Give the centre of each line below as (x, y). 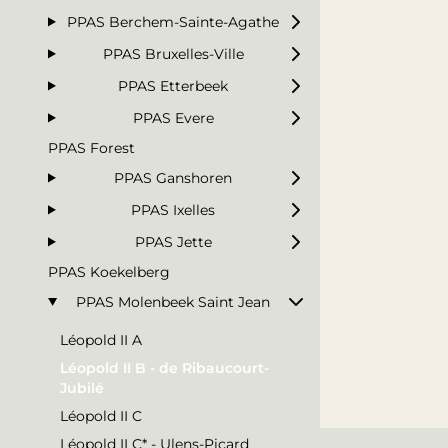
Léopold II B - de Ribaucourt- (164, 367)
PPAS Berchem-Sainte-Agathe (173, 21)
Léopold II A (101, 339)
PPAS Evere (173, 117)
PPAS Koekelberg (109, 271)
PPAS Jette (173, 241)
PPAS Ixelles (173, 209)
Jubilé (82, 387)
